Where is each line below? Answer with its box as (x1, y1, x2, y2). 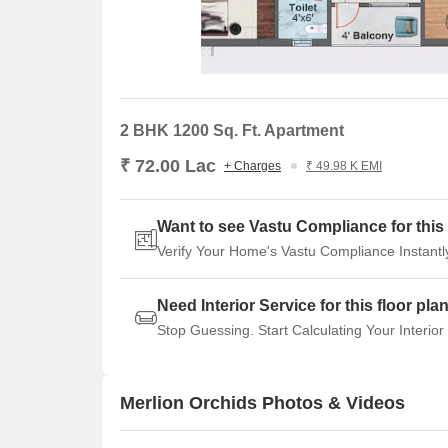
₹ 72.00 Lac (120, 156, 216, 176)
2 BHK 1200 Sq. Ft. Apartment (120, 122, 344, 139)
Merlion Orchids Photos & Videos (120, 392, 405, 413)
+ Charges (224, 159, 281, 173)
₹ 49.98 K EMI (306, 159, 382, 173)
